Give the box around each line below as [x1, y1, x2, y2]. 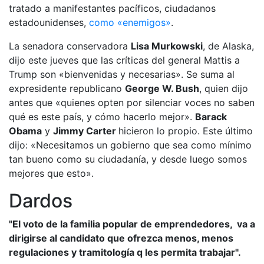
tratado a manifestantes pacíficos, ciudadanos [9, 2, 216, 14]
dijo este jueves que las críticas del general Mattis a [9, 54, 240, 66]
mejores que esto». [9, 167, 94, 179]
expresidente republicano [9, 82, 125, 94]
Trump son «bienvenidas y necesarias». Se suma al [9, 68, 235, 80]
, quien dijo [199, 82, 248, 94]
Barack [195, 111, 227, 123]
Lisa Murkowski [131, 40, 203, 52]
